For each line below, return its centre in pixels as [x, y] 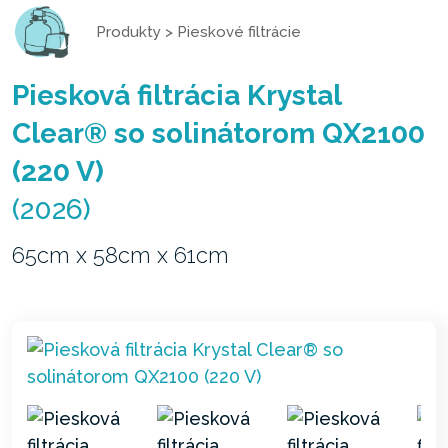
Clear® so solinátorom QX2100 [218, 133]
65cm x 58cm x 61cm [120, 254]
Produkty [128, 31]
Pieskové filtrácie [239, 31]
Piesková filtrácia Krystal [176, 95]
